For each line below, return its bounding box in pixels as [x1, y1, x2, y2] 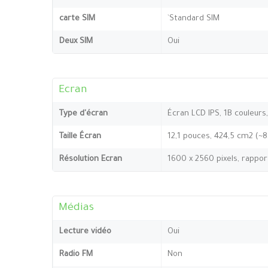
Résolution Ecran [59, 154, 122, 164]
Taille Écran [59, 132, 101, 141]
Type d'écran [59, 109, 108, 118]
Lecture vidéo [59, 227, 111, 236]
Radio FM [59, 249, 93, 259]
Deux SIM [59, 36, 93, 46]
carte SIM [59, 14, 95, 23]
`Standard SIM [167, 14, 220, 23]
